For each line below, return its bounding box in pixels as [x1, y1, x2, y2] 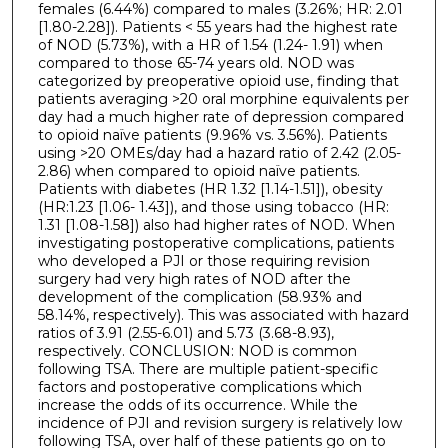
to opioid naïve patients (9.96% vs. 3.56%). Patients [37, 126, 387, 145]
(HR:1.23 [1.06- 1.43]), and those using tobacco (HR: [37, 198, 389, 217]
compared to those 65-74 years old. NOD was [37, 54, 354, 73]
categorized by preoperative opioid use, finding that [37, 72, 399, 91]
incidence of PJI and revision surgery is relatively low [37, 414, 402, 433]
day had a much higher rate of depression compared [37, 108, 404, 127]
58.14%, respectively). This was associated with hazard [37, 306, 409, 325]
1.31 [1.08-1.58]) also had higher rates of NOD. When [37, 216, 395, 235]
